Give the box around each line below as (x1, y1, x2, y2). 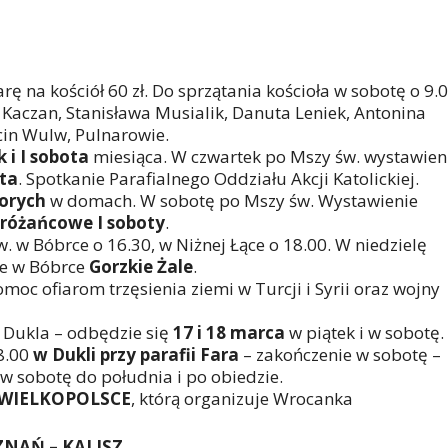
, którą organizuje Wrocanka (131, 387, 353, 411)
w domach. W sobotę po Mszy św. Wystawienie (46, 189, 418, 213)
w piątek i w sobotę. (285, 321, 444, 345)
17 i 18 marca (173, 321, 285, 345)
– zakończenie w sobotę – (239, 343, 441, 367)
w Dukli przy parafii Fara (33, 343, 239, 367)
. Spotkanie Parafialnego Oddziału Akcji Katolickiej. (18, 167, 419, 191)
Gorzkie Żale (89, 255, 193, 279)
